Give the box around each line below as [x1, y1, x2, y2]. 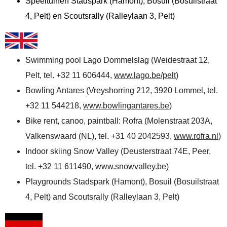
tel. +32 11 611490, [25, 162, 95, 171]
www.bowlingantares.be [83, 101, 169, 110]
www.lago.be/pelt [114, 70, 176, 80]
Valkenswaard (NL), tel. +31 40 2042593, [25, 131, 174, 140]
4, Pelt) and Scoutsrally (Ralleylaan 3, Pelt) [25, 192, 179, 201]
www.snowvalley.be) [95, 162, 169, 171]
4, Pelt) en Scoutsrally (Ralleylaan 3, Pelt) [25, 12, 175, 21]
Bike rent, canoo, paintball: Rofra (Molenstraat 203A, [25, 116, 212, 125]
